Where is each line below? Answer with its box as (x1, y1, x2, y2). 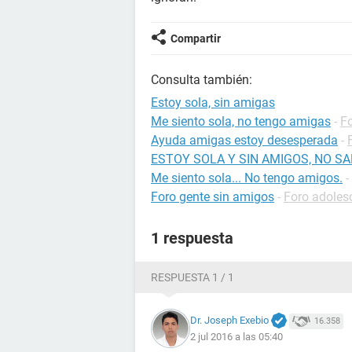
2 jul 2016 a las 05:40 (190, 331, 283, 343)
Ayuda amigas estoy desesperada (151, 133, 338, 148)
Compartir (170, 32, 221, 45)
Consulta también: (151, 72, 252, 87)
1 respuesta (151, 229, 233, 247)
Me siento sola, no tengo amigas (151, 114, 331, 129)
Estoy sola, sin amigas (151, 95, 275, 110)
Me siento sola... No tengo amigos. (151, 170, 343, 185)
